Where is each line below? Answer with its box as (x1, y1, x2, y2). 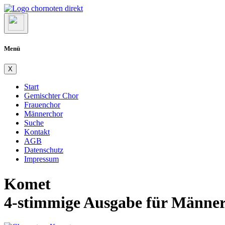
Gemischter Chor (24, 91, 78, 100)
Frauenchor (24, 100, 60, 109)
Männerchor (24, 109, 63, 119)
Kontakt (24, 128, 50, 137)
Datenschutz (24, 146, 63, 155)
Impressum (24, 155, 59, 164)
